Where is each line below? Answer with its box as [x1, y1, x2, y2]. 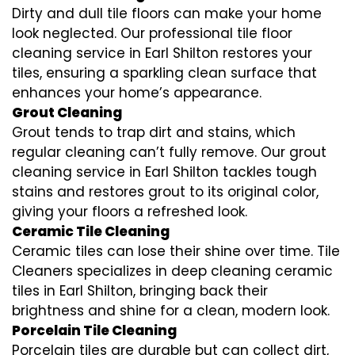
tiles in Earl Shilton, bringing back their [12, 281, 268, 300]
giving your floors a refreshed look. [12, 201, 247, 221]
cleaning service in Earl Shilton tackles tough [12, 162, 317, 181]
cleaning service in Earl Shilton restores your [12, 43, 312, 63]
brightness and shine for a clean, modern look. [12, 300, 330, 320]
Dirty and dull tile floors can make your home [12, 3, 322, 23]
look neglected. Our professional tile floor [12, 23, 292, 43]
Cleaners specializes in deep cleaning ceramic [12, 261, 333, 281]
